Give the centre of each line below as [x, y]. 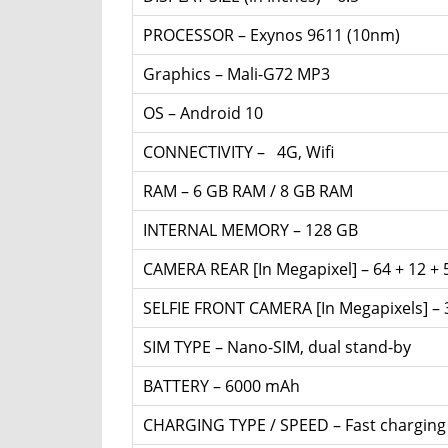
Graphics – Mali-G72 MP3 [236, 74]
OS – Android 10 [202, 113]
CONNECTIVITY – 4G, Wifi [238, 152]
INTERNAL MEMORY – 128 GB [250, 230]
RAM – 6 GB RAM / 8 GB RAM [247, 191]
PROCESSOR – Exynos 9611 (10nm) [271, 35]
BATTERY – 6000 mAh [221, 386]
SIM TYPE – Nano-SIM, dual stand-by [276, 347]
